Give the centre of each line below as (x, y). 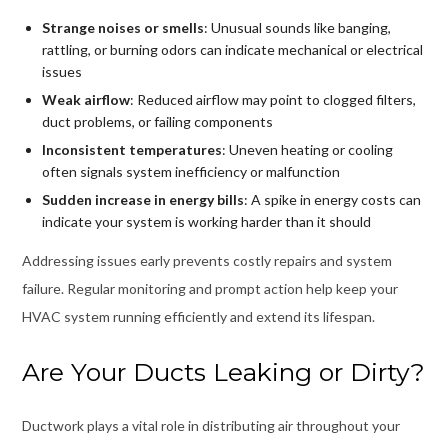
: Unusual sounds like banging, (297, 27)
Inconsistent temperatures (131, 149)
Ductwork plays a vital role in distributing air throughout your (210, 425)
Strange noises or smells (122, 27)
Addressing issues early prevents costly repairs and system (206, 260)
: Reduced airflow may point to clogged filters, (272, 99)
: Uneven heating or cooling (307, 149)
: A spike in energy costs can (332, 199)
